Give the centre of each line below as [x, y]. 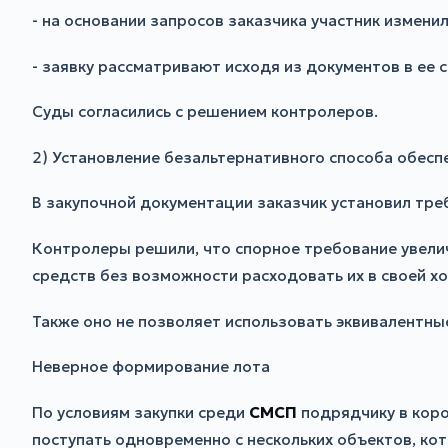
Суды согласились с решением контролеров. [205, 112]
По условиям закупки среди [140, 412]
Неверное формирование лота [151, 367]
